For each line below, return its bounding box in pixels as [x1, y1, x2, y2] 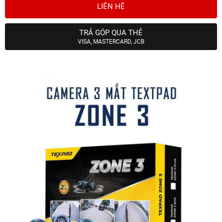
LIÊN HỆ [97, 2, 125, 11]
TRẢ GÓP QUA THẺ [79, 28, 143, 38]
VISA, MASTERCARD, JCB [78, 38, 144, 46]
